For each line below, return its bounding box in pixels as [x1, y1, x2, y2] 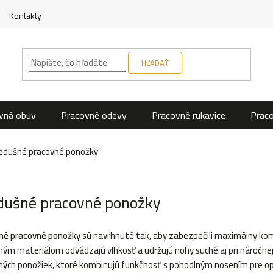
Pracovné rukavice [152, 106, 225, 124]
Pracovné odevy [61, 106, 127, 124]
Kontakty [9, 8, 41, 24]
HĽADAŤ [141, 55, 169, 70]
